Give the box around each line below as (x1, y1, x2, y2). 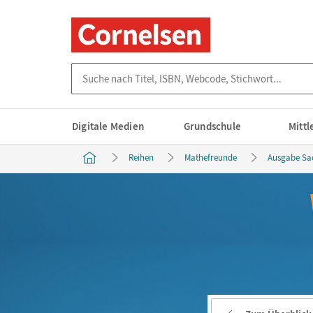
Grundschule (183, 119, 242, 133)
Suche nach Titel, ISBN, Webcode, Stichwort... (71, 63, 274, 76)
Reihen (129, 152, 154, 163)
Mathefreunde (184, 152, 237, 163)
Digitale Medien (72, 119, 144, 133)
